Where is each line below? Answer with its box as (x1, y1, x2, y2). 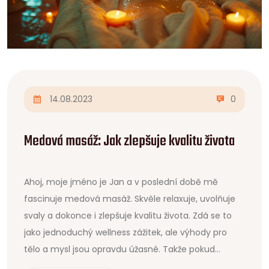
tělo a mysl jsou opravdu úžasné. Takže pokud (24, 243, 215, 255)
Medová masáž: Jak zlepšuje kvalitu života (24, 130, 235, 153)
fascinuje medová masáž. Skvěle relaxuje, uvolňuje (24, 192, 235, 205)
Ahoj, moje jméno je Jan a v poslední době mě (24, 175, 218, 188)
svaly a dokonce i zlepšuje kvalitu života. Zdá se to (24, 209, 232, 222)
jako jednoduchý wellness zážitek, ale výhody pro (24, 226, 227, 238)
